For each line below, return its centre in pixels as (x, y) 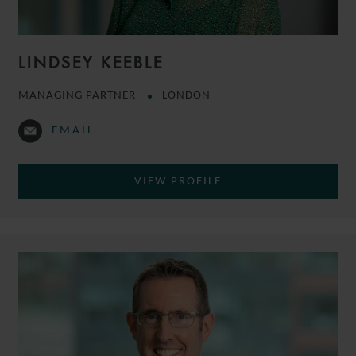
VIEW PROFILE (178, 182)
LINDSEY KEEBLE (91, 63)
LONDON (186, 96)
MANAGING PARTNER (79, 96)
